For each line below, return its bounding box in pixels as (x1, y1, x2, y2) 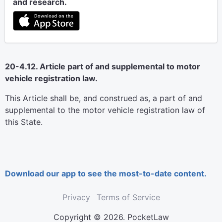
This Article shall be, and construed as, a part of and (5, 93, 202, 103)
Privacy (62, 192, 90, 202)
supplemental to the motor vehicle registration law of (5, 105, 205, 115)
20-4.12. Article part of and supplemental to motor (5, 61, 200, 71)
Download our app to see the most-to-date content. (5, 168, 207, 178)
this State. (5, 117, 43, 127)
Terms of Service (96, 192, 160, 202)
